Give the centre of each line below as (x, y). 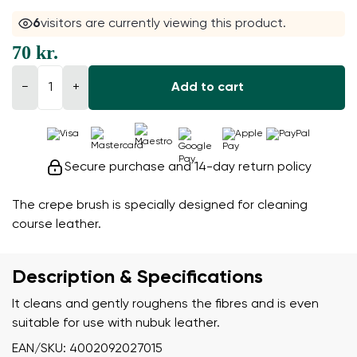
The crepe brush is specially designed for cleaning (160, 206)
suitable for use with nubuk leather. (116, 324)
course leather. (57, 225)
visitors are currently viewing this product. (164, 24)
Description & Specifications (137, 278)
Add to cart (207, 88)
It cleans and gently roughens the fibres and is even (165, 305)
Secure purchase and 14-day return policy (188, 168)
